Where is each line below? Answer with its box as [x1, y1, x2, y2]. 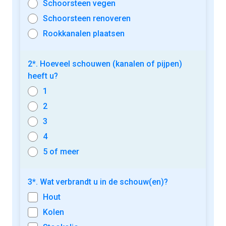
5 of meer [43, 146, 79, 156]
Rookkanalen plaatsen [43, 28, 125, 38]
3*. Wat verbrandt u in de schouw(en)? [28, 177, 168, 187]
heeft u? [28, 71, 58, 81]
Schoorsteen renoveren [43, 13, 131, 23]
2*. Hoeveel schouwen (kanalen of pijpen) [28, 59, 182, 69]
